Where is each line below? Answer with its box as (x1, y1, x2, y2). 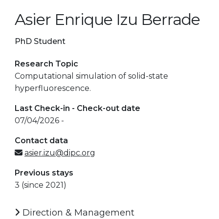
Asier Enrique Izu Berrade (15, 9, 200, 29)
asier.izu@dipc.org (24, 148, 95, 157)
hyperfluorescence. (15, 83, 91, 93)
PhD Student (15, 36, 66, 46)
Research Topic (15, 59, 78, 68)
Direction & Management (20, 207, 134, 218)
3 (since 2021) (15, 180, 66, 190)
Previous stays (15, 168, 73, 177)
